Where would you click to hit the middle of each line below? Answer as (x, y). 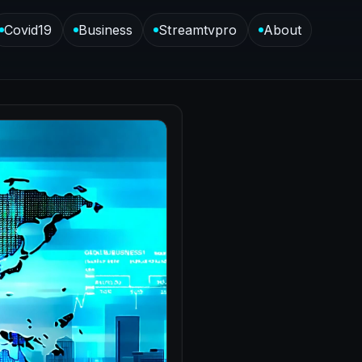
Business (105, 30)
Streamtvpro (198, 30)
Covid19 (28, 30)
